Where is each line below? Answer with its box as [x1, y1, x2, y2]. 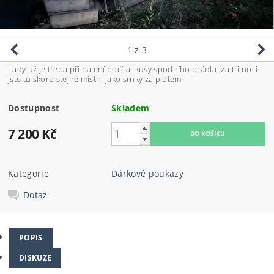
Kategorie [8, 168, 49, 179]
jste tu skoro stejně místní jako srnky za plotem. [8, 73, 183, 84]
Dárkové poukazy [111, 168, 183, 179]
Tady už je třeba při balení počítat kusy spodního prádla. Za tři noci [8, 64, 258, 75]
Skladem [111, 102, 150, 114]
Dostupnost [8, 102, 60, 114]
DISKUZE [19, 252, 52, 263]
